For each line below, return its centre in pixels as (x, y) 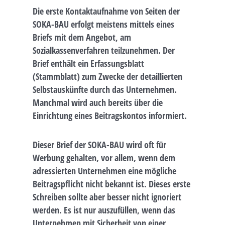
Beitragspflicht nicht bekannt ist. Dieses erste (111, 184)
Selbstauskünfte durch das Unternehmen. (105, 90)
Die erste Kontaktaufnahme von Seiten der (106, 11)
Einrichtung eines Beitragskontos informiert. (110, 116)
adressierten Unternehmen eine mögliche (104, 171)
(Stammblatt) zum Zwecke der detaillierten (107, 77)
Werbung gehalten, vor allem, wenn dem (104, 157)
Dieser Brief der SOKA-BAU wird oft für (99, 144)
